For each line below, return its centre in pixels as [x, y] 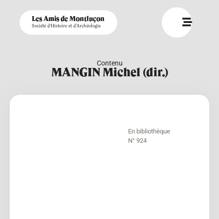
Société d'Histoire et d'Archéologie [66, 26]
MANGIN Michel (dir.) [109, 73]
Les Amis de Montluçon [68, 19]
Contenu [109, 63]
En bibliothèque [149, 131]
